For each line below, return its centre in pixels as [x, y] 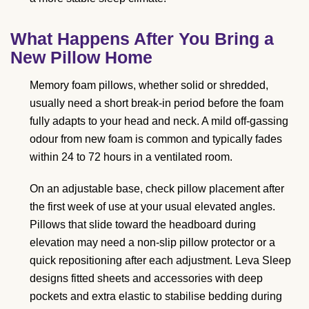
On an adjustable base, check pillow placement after [157, 189]
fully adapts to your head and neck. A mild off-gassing [159, 121]
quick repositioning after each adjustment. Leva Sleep [160, 261]
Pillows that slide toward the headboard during [143, 225]
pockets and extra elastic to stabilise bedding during [156, 297]
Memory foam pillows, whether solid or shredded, [149, 86]
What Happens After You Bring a [142, 39]
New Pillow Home [81, 58]
